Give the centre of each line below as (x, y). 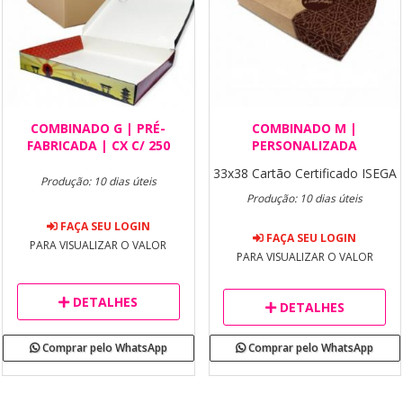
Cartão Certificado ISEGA (324, 173)
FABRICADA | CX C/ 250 (98, 145)
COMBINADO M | (305, 128)
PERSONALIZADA (305, 145)
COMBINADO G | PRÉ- (99, 128)
